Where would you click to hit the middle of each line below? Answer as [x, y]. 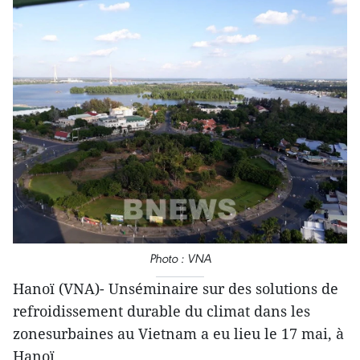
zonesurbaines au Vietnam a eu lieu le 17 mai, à [178, 333]
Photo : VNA [180, 258]
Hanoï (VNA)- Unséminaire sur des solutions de [176, 288]
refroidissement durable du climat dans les [162, 311]
